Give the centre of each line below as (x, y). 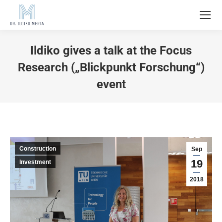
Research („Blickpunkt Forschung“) (111, 67)
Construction (38, 149)
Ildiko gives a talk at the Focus (111, 51)
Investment (35, 162)
